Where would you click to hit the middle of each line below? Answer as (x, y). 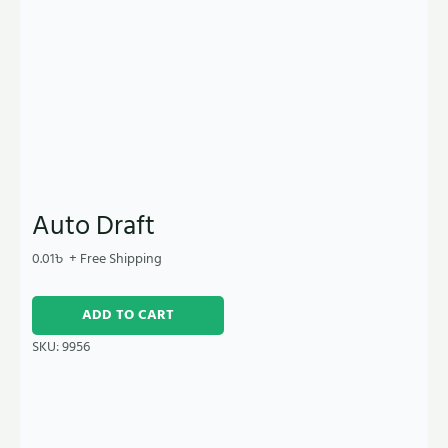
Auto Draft (93, 225)
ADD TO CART (128, 315)
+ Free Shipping (115, 259)
